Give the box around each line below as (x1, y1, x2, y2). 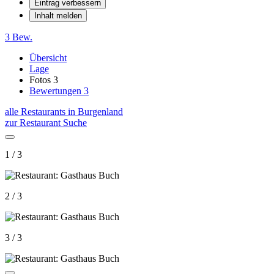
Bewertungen (29, 85, 84, 96)
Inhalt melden (34, 10, 82, 20)
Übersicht (29, 52, 67, 63)
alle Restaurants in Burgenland (5, 106, 123, 117)
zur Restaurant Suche (5, 117, 87, 128)
